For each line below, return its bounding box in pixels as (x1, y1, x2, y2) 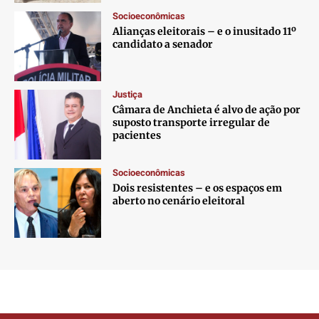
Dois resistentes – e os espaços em (113, 181, 283, 194)
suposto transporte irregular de (113, 116, 271, 130)
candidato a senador (113, 38, 214, 51)
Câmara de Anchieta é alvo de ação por (113, 103, 301, 117)
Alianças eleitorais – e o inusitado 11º (113, 25, 297, 38)
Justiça (113, 88, 143, 102)
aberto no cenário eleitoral (113, 194, 246, 207)
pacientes (113, 129, 162, 142)
